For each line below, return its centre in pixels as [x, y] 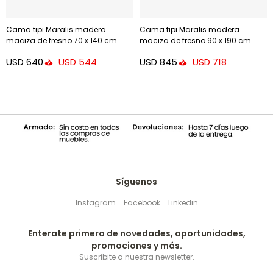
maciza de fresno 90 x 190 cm [195, 41]
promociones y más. [136, 246]
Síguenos [136, 182]
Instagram [95, 203]
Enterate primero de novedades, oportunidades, [136, 234]
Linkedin [183, 203]
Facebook [142, 203]
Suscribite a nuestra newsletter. [136, 257]
